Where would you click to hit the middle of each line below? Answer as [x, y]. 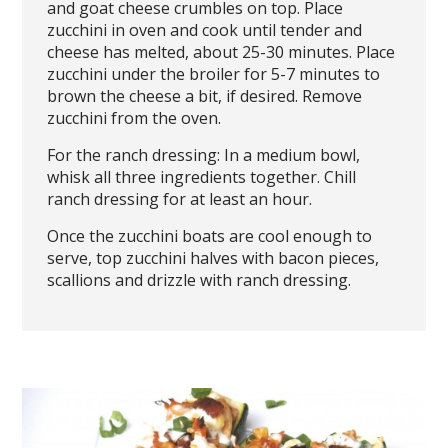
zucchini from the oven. [134, 118]
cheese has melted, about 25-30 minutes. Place [221, 52]
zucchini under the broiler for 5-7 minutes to [214, 74]
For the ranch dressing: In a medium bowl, [204, 155]
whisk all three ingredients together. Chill [202, 177]
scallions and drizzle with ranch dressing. [199, 280]
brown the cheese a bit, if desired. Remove [205, 96]
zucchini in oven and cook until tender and [205, 30]
